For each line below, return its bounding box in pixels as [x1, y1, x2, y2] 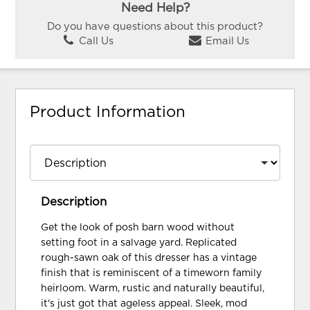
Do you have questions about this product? [47, 21, 263, 32]
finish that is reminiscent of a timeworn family [41, 268, 262, 278]
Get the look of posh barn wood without [41, 222, 235, 232]
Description [41, 196, 107, 208]
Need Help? [120, 1, 190, 15]
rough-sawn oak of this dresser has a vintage [41, 253, 257, 263]
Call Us [75, 36, 113, 47]
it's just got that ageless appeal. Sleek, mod [41, 298, 248, 309]
